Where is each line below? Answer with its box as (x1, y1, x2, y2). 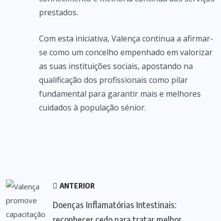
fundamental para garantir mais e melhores (39, 88, 201, 99)
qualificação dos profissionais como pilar (39, 74, 188, 85)
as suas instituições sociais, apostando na (39, 61, 193, 72)
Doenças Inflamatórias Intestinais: (53, 199, 177, 210)
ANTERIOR (58, 181, 95, 190)
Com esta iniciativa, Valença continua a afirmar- (39, 33, 213, 44)
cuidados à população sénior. (39, 102, 146, 113)
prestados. (39, 7, 78, 18)
